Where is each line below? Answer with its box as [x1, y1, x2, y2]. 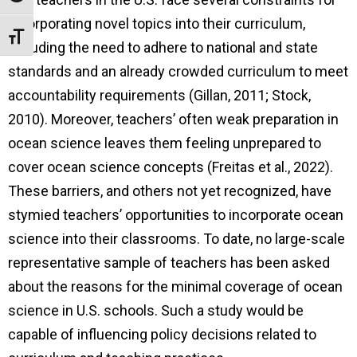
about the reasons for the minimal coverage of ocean [8, 277, 343, 295]
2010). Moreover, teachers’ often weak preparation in [8, 110, 339, 127]
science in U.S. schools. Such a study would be [8, 301, 304, 319]
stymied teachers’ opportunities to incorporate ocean [8, 206, 343, 223]
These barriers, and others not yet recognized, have [8, 182, 331, 199]
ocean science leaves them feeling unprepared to [8, 134, 321, 151]
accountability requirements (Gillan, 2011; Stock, [8, 86, 311, 104]
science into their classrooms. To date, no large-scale [8, 229, 345, 247]
